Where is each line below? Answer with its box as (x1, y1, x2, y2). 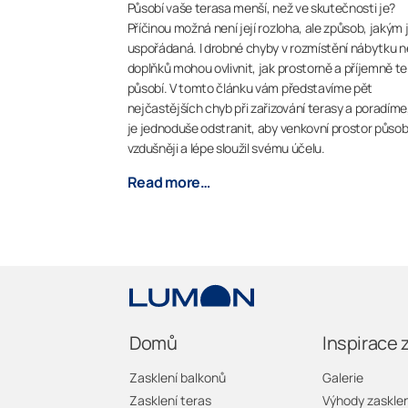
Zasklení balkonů (129, 369, 226, 387)
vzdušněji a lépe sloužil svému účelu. (127, 138, 325, 157)
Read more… (127, 171, 210, 192)
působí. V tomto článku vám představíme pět (127, 78, 373, 97)
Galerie (322, 369, 363, 387)
